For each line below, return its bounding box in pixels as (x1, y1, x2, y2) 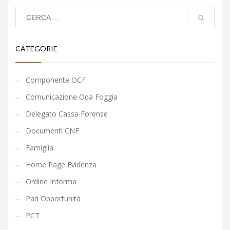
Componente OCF (26, 75, 86, 85)
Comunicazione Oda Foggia (26, 92, 118, 102)
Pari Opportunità (26, 194, 81, 204)
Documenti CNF (26, 126, 79, 136)
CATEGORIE (15, 44, 57, 53)
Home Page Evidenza (26, 160, 97, 170)
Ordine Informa (26, 177, 76, 187)
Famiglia (26, 143, 53, 153)
